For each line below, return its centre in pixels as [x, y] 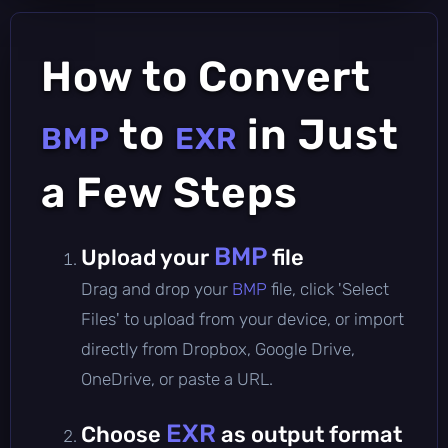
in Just [318, 134]
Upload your [147, 257]
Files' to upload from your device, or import [242, 318]
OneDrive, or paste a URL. [177, 378]
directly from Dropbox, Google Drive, [218, 348]
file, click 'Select [330, 288]
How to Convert [206, 76]
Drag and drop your [156, 288]
